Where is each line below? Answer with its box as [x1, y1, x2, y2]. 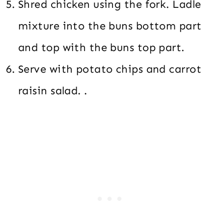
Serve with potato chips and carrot [18, 62, 201, 76]
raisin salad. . [18, 83, 87, 97]
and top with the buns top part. [18, 40, 185, 54]
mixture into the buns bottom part [18, 19, 202, 32]
